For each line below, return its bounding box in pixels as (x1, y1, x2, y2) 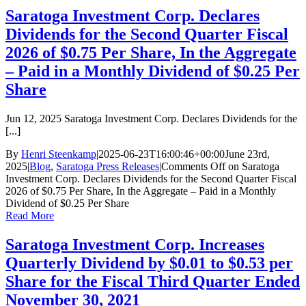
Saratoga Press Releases (56, 161, 159, 173)
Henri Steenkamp (21, 148, 96, 161)
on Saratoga (225, 161, 279, 173)
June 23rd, (225, 148, 270, 161)
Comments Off (161, 161, 225, 173)
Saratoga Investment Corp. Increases (5, 235, 264, 253)
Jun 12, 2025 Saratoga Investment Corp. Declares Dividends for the (5, 113, 297, 125)
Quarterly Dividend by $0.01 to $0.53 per (5, 253, 293, 272)
